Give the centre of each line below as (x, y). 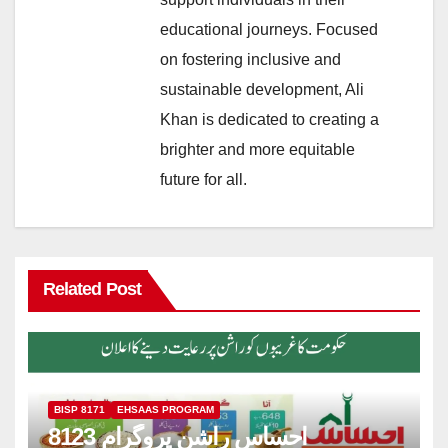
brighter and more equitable (257, 149)
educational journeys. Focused (269, 29)
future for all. (203, 179)
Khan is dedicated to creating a (269, 119)
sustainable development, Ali (262, 89)
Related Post (91, 289)
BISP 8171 (79, 409)
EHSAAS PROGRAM (165, 409)
